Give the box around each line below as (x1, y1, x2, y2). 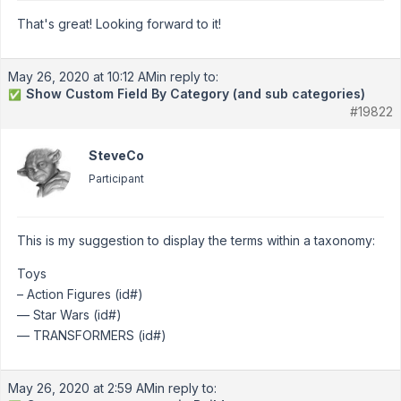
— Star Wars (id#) (17, 307, 122, 322)
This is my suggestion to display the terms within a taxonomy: (17, 233, 375, 248)
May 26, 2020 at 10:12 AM (8, 69, 157, 84)
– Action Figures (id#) (17, 286, 143, 302)
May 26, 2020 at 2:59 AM (8, 380, 155, 396)
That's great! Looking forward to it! (17, 16, 221, 31)
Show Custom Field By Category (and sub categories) (26, 86, 365, 101)
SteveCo (89, 148, 144, 163)
